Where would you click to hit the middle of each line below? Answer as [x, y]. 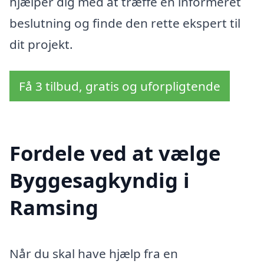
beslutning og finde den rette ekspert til [125, 23]
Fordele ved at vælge [115, 153]
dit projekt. [41, 44]
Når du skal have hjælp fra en [94, 254]
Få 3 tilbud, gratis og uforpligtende [120, 86]
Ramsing [54, 207]
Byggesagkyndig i [100, 180]
